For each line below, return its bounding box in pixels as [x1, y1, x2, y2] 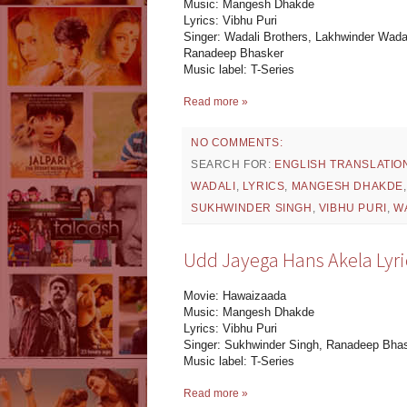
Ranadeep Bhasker [184, 46, 283, 61]
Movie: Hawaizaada [184, 288, 286, 303]
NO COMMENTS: [191, 136, 283, 150]
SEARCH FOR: [191, 158, 275, 172]
